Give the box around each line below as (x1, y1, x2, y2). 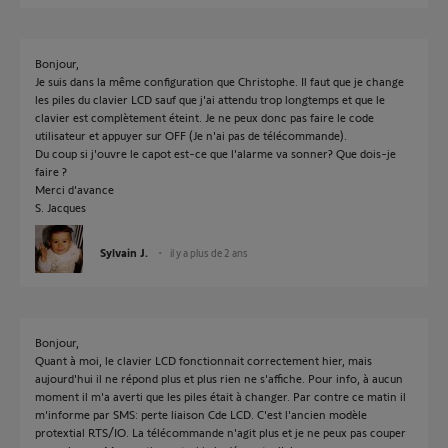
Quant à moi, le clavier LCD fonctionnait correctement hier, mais (35, 353, 372, 367)
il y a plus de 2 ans (170, 246, 248, 259)
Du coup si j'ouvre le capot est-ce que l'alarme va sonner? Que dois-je (35, 146, 396, 160)
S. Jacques (35, 200, 86, 214)
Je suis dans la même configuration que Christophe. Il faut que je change (35, 74, 404, 88)
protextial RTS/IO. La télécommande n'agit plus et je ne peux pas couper (35, 425, 406, 439)
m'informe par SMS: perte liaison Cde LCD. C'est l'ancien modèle (35, 407, 367, 421)
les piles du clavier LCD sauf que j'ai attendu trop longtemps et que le (35, 92, 385, 106)
